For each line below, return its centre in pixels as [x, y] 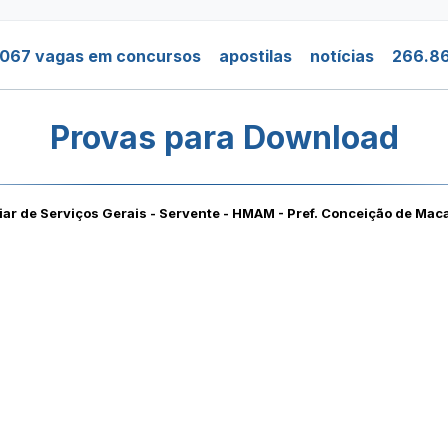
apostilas [255, 56]
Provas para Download [224, 137]
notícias [342, 56]
